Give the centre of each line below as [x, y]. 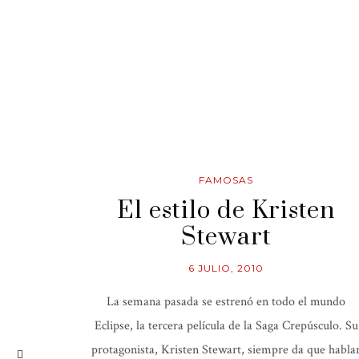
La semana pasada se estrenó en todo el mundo [226, 302]
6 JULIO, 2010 [226, 268]
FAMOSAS [226, 180]
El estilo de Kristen [226, 211]
